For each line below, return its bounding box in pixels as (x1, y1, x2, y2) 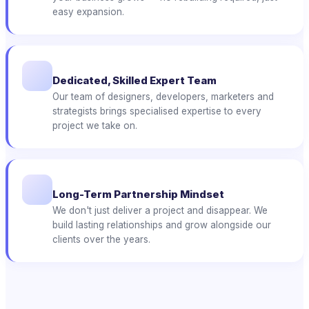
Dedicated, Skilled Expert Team (52, 74, 217, 88)
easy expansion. (52, 6, 124, 18)
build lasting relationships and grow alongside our (52, 219, 271, 230)
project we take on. (52, 120, 137, 132)
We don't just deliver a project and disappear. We (52, 204, 268, 216)
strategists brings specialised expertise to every (52, 106, 261, 117)
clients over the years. (52, 233, 150, 245)
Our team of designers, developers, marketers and (52, 91, 274, 103)
